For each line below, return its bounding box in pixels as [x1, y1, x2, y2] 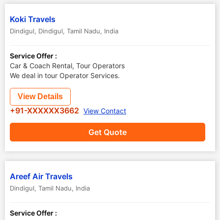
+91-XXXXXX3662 [10, 106, 81, 115]
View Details [18, 92, 63, 101]
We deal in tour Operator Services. [10, 71, 120, 80]
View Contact [83, 107, 126, 115]
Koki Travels [10, 14, 55, 24]
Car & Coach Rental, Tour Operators [10, 61, 125, 70]
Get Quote [88, 127, 127, 137]
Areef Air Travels [10, 171, 73, 181]
